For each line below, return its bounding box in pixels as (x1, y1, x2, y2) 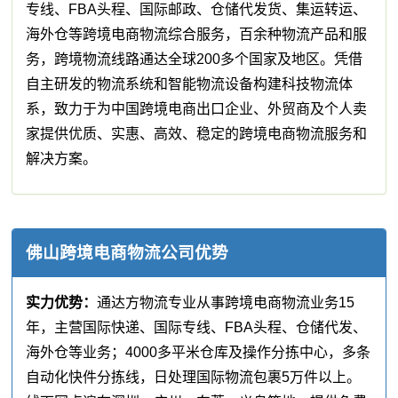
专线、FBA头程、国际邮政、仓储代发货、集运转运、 (26, 2, 368, 18)
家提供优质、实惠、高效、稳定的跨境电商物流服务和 (26, 126, 368, 142)
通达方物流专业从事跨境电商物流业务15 (97, 295, 355, 311)
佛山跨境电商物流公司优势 (26, 243, 229, 263)
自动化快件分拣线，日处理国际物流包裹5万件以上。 (26, 370, 362, 386)
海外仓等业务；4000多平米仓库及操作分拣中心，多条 (26, 345, 371, 361)
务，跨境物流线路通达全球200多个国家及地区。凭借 (26, 52, 363, 68)
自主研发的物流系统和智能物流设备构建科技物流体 (26, 76, 354, 92)
